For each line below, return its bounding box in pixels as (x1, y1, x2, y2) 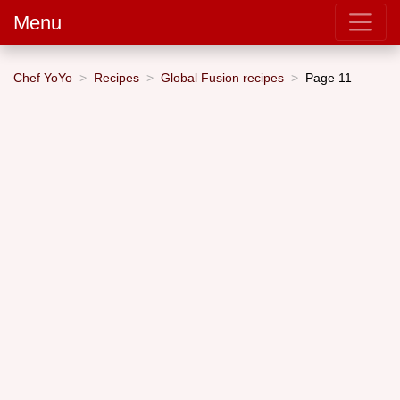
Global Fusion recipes (161, 71, 284, 85)
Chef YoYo (13, 71, 72, 85)
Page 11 (305, 71, 352, 85)
